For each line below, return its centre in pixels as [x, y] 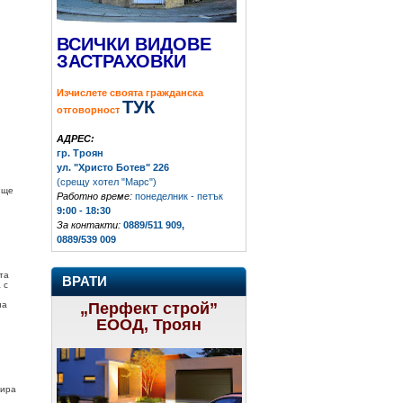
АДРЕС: [76, 138]
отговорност [88, 109]
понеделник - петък [178, 196]
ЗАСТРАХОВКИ [121, 61]
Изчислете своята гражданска [130, 92]
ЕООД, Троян [149, 324]
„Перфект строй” [149, 308]
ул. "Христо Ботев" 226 [113, 167]
